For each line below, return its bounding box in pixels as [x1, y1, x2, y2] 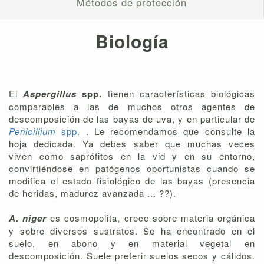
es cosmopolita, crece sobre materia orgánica [50, 212, 256, 225]
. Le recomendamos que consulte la [85, 125, 256, 138]
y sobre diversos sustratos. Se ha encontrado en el [9, 225, 255, 237]
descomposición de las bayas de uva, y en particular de [9, 113, 255, 126]
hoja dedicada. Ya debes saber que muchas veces [9, 137, 255, 150]
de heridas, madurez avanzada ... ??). [9, 187, 176, 200]
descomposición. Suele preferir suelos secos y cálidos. [9, 249, 255, 262]
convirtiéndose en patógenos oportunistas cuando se [9, 162, 255, 175]
